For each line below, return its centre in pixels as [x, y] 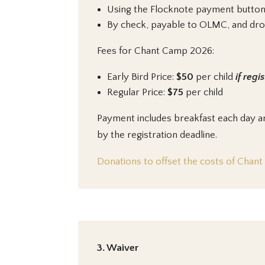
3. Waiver [118, 248]
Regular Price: [137, 92]
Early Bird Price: [142, 77]
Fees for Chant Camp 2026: [156, 51]
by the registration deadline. [157, 135]
